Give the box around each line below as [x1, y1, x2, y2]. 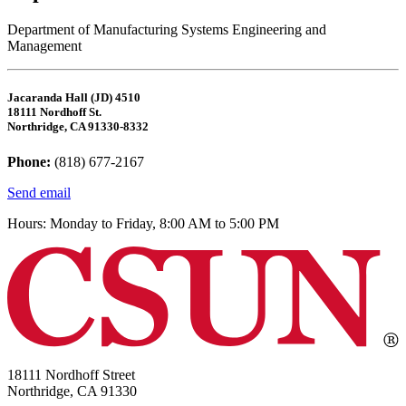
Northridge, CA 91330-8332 [7, 119, 149, 133]
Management [7, 37, 82, 53]
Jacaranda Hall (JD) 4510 [7, 90, 140, 104]
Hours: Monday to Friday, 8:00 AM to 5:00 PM [7, 216, 279, 232]
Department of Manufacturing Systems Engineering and [7, 21, 326, 37]
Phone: [7, 154, 51, 170]
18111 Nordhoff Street [7, 367, 135, 383]
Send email [7, 185, 71, 201]
